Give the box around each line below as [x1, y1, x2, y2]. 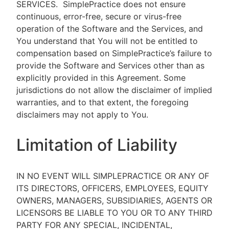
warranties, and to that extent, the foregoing [16, 97, 189, 107]
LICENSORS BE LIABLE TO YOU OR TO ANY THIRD [16, 208, 213, 218]
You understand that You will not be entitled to [16, 36, 198, 46]
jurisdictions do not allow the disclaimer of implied [16, 85, 212, 95]
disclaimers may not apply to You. [16, 109, 151, 120]
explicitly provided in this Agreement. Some [16, 73, 186, 83]
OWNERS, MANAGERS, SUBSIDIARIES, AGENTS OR [16, 195, 212, 205]
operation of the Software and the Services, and [16, 24, 203, 34]
